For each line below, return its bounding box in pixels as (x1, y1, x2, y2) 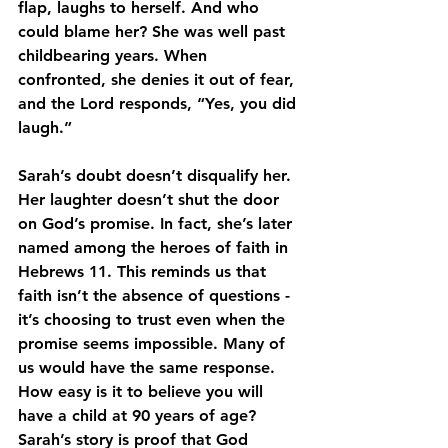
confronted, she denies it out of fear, (18, 70, 299, 89)
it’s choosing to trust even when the (18, 310, 290, 329)
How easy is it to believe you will (18, 382, 268, 401)
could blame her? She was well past (18, 22, 290, 41)
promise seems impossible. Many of (18, 334, 290, 353)
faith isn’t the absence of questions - (18, 286, 295, 305)
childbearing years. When (18, 46, 212, 65)
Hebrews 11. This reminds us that (18, 262, 271, 281)
